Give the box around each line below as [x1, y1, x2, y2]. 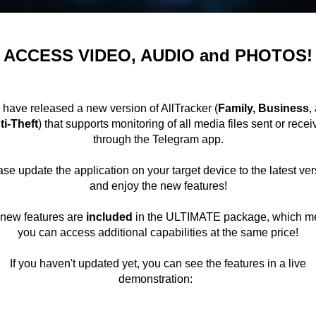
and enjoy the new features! [89, 180, 227, 192]
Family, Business [217, 102, 309, 114]
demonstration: [118, 273, 195, 285]
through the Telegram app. [92, 133, 224, 145]
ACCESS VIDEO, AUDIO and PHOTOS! [4, 46, 312, 65]
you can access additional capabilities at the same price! [18, 226, 298, 238]
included [86, 211, 133, 223]
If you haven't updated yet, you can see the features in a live [10, 257, 306, 269]
